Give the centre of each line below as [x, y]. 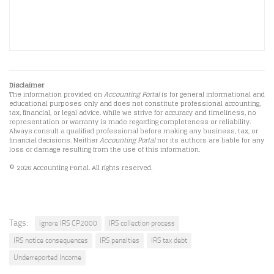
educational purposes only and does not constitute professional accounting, [135, 104]
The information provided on [57, 95]
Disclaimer [27, 86]
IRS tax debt [169, 241]
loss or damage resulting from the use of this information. [105, 150]
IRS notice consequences [51, 241]
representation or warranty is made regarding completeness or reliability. [130, 122]
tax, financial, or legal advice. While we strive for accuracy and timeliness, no [133, 113]
